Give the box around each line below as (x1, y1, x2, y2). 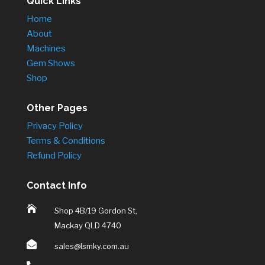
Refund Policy (26, 150, 82, 161)
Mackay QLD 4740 (54, 221, 121, 231)
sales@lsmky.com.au (54, 241, 129, 251)
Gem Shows (26, 58, 75, 69)
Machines (26, 43, 66, 54)
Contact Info (26, 180, 87, 192)
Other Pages (26, 102, 88, 114)
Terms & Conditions (26, 135, 105, 147)
